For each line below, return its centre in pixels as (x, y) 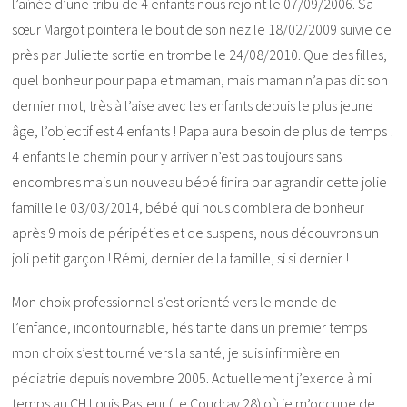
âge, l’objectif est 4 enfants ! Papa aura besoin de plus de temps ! (203, 130)
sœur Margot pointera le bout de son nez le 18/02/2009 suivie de (202, 29)
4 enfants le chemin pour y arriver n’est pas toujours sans (177, 156)
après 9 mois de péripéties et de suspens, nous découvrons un (196, 232)
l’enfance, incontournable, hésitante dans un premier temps (190, 327)
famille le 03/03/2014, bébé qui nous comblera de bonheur (189, 207)
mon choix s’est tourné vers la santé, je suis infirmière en (176, 352)
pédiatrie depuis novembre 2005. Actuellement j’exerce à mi (192, 377)
